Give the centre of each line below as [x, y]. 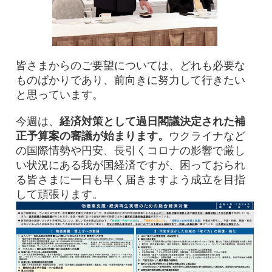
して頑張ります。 [59, 194]
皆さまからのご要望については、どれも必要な [130, 65]
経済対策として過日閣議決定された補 [152, 121]
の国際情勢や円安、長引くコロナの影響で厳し [130, 150]
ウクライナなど [207, 136]
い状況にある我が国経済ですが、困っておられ [130, 165]
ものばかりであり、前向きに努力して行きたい [130, 80]
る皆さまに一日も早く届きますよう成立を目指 [130, 179]
